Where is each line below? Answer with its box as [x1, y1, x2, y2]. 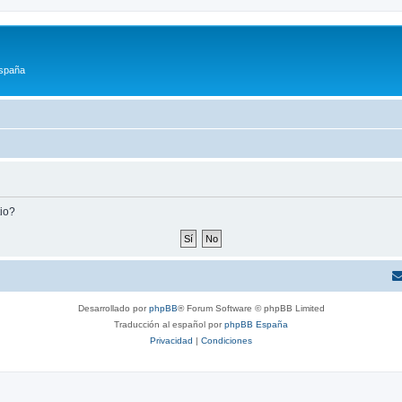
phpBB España [224, 319, 288, 329]
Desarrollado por [77, 302, 149, 313]
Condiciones [201, 335, 252, 345]
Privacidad [150, 335, 193, 345]
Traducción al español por [114, 319, 224, 329]
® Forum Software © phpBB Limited [177, 302, 325, 313]
